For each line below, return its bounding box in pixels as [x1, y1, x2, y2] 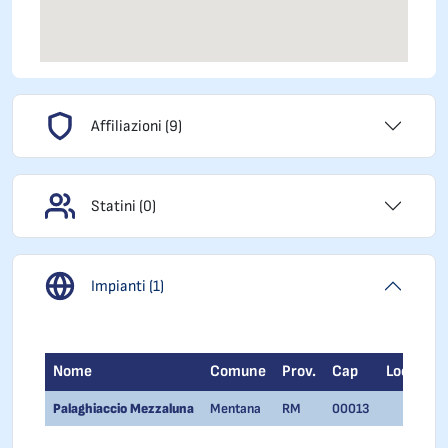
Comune [210, 362, 266, 381]
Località [386, 362, 439, 381]
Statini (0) [91, 196, 156, 216]
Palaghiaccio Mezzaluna [53, 400, 194, 417]
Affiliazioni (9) [91, 116, 182, 136]
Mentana [210, 400, 261, 417]
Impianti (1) [91, 276, 164, 296]
